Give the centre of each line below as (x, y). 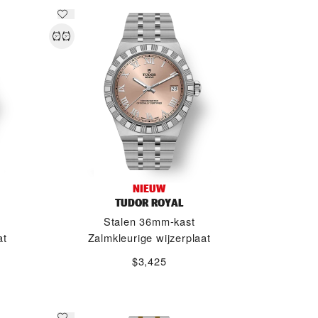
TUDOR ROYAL (149, 203)
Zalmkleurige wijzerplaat (149, 237)
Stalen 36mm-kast (149, 221)
